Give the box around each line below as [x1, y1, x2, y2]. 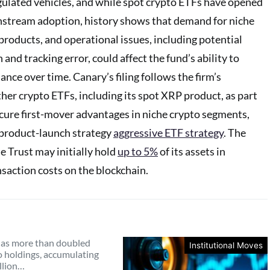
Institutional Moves [189, 240, 263, 250]
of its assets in [158, 145, 225, 158]
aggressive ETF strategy [113, 126, 224, 139]
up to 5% [118, 145, 158, 158]
